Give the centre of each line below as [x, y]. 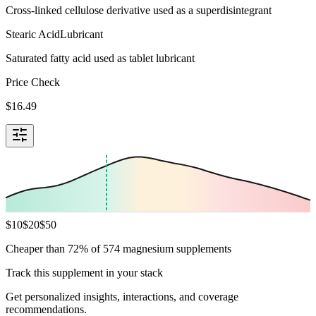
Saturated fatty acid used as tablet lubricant [100, 58]
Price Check [33, 82]
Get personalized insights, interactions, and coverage [122, 296]
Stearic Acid [33, 34]
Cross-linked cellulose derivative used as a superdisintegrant [139, 10]
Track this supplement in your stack [84, 272]
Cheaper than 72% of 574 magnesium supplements [119, 248]
